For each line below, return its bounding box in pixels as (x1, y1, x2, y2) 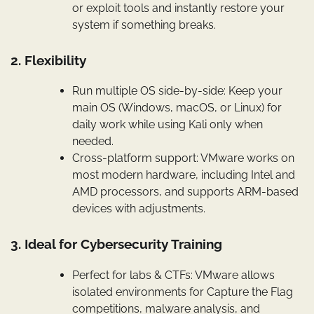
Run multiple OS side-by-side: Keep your (72, 84, 282, 98)
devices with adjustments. (72, 202, 205, 216)
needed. (72, 135, 114, 149)
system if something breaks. (72, 18, 216, 32)
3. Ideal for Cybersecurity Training (11, 236, 222, 252)
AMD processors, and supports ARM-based (72, 185, 299, 199)
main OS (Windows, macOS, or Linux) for (72, 101, 282, 115)
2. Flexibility (11, 52, 86, 68)
